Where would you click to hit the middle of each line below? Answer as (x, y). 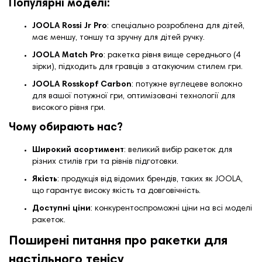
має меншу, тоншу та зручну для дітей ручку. (118, 38)
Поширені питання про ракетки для (118, 242)
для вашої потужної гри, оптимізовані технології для (134, 97)
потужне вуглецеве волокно (189, 85)
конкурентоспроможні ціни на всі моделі (173, 209)
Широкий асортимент (78, 151)
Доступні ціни (61, 209)
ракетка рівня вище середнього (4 (174, 56)
